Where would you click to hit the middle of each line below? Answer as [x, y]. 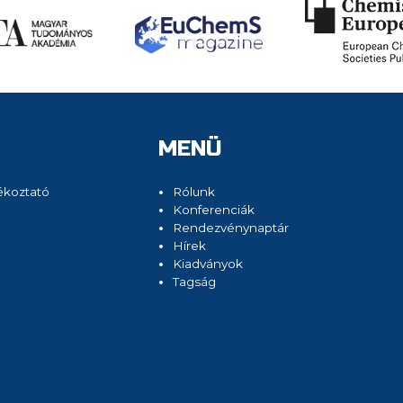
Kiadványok [207, 263]
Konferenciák [213, 209]
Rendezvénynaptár [230, 227]
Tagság [194, 281]
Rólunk [193, 191]
